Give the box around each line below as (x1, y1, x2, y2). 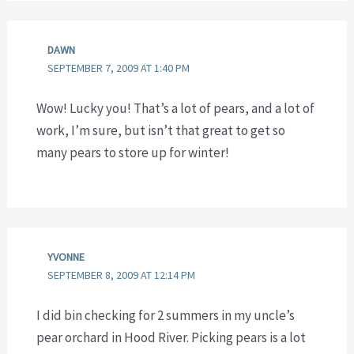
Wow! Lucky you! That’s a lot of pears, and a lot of (36, 100, 314, 118)
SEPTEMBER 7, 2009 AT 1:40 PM (47, 60, 190, 75)
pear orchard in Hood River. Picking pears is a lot (36, 329, 306, 347)
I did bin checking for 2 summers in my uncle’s (36, 307, 295, 325)
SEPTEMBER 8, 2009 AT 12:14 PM (47, 267, 196, 282)
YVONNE (47, 249, 85, 264)
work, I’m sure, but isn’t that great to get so (36, 122, 285, 140)
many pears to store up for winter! (36, 144, 229, 162)
